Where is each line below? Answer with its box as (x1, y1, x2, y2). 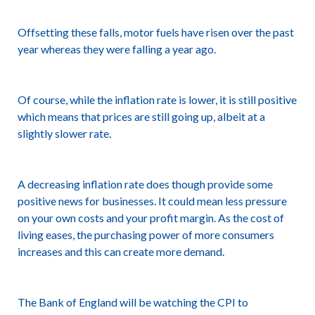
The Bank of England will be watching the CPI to (17, 295, 248, 309)
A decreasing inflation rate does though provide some (17, 177, 273, 191)
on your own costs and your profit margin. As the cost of (17, 211, 284, 224)
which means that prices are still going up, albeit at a (17, 110, 265, 123)
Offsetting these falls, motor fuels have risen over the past (17, 25, 294, 39)
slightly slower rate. (17, 127, 111, 140)
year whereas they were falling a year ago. (17, 42, 216, 56)
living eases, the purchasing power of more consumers (17, 228, 274, 241)
